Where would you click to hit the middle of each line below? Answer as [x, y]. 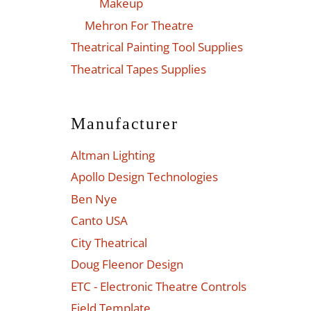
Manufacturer [125, 123]
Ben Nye [94, 199]
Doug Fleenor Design [127, 264]
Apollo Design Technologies [144, 177]
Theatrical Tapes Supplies [138, 69]
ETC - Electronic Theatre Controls [159, 286]
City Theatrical [109, 242]
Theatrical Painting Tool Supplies [157, 47]
